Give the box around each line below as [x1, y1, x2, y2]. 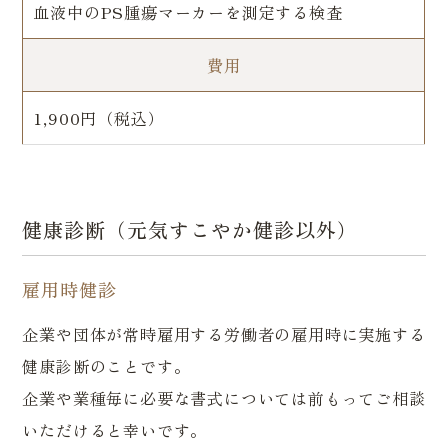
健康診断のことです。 [22, 354, 191, 379]
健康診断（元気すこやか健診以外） [22, 215, 359, 245]
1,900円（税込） [33, 106, 165, 131]
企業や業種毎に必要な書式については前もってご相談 [22, 386, 426, 411]
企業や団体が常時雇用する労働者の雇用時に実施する [22, 322, 426, 347]
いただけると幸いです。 [22, 418, 208, 443]
